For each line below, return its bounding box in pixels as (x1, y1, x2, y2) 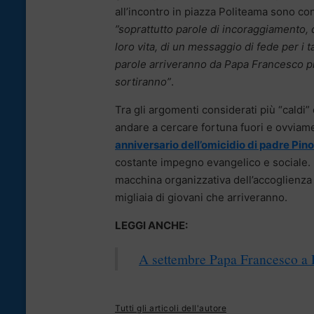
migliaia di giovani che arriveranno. (115, 190, 287, 204)
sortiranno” (115, 74, 171, 88)
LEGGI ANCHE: (115, 218, 188, 232)
